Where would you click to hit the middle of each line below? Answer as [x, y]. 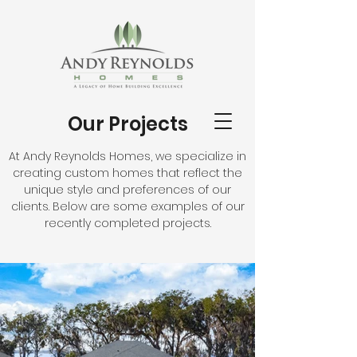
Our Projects [127, 124]
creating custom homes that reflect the [127, 173]
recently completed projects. [127, 223]
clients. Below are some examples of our [127, 206]
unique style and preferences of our [127, 190]
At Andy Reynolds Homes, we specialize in [127, 156]
